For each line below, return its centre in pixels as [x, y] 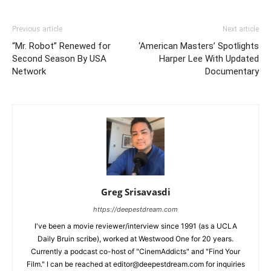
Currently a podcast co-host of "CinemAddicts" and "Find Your [135, 252]
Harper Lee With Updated [209, 59]
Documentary [232, 72]
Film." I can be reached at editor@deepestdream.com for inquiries [135, 264]
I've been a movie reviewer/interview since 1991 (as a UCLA [135, 226]
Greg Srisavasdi [135, 192]
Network [29, 72]
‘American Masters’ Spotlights [199, 46]
